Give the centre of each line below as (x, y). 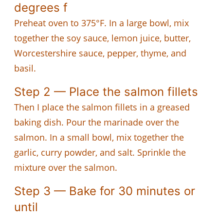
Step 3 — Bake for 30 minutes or (105, 191)
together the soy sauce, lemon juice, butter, (102, 38)
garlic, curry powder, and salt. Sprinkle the (100, 152)
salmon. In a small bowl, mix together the (99, 137)
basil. (25, 68)
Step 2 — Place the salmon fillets (106, 91)
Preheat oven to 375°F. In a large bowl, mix (101, 23)
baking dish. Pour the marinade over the (97, 122)
